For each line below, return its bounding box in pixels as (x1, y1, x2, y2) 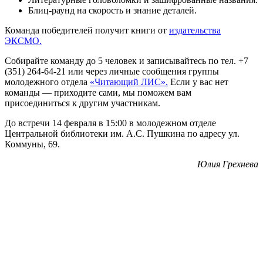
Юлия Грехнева (197, 159, 258, 170)
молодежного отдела (5, 77, 90, 87)
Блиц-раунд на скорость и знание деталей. (28, 5, 197, 16)
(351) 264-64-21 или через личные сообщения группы (5, 66, 219, 77)
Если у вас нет (168, 77, 228, 87)
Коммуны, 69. (5, 139, 60, 150)
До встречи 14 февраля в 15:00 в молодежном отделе (5, 118, 216, 129)
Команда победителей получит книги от (5, 25, 169, 36)
